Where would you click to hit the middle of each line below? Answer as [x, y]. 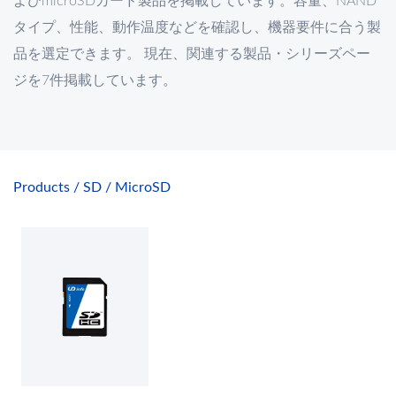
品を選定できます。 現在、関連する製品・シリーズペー [192, 54]
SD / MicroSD [125, 187]
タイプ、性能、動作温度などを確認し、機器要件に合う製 [197, 27]
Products [42, 187]
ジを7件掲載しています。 [95, 80]
